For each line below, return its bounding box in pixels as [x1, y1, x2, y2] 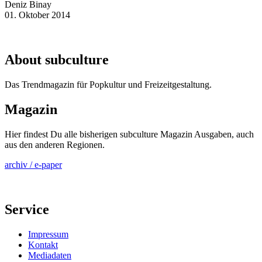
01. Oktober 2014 [5, 10, 70, 20]
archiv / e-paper [5, 160, 62, 170]
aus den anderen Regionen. [5, 140, 105, 150]
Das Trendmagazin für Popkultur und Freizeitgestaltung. [5, 80, 212, 90]
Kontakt [28, 239, 58, 250]
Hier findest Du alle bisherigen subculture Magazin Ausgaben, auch [5, 129, 254, 140]
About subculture [5, 52, 109, 68]
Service [5, 201, 49, 217]
